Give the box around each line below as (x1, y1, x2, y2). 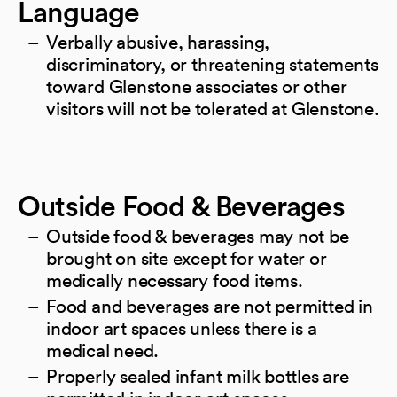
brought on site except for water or (46, 246, 327, 269)
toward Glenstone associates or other (46, 74, 347, 97)
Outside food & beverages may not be (46, 224, 349, 247)
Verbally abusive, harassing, (46, 30, 270, 53)
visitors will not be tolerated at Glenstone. (46, 97, 379, 120)
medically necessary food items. (46, 269, 303, 292)
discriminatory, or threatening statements (46, 52, 378, 75)
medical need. (46, 339, 160, 362)
